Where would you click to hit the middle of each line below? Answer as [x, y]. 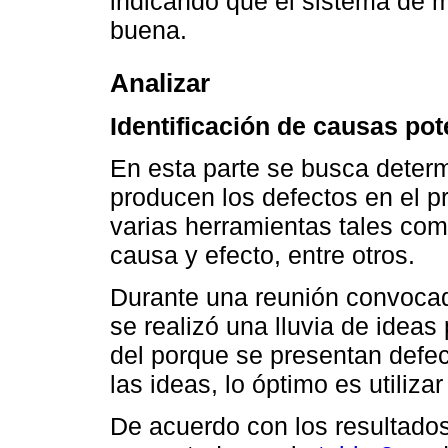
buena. [148, 30]
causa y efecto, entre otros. [262, 254]
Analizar [160, 83]
